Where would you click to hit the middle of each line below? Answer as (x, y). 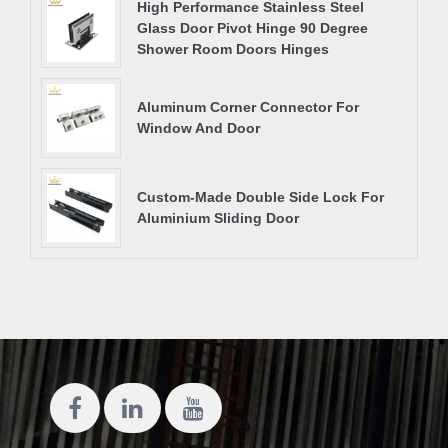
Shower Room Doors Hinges (233, 48)
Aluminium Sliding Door (218, 218)
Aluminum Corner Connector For (248, 107)
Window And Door (198, 128)
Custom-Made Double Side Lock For (260, 197)
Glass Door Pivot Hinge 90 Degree (252, 27)
